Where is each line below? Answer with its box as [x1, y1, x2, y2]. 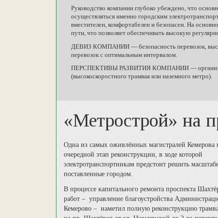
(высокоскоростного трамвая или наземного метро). [71, 73, 212, 80]
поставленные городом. [64, 170, 133, 178]
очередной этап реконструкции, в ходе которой [64, 151, 202, 159]
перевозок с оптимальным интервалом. [71, 51, 177, 58]
